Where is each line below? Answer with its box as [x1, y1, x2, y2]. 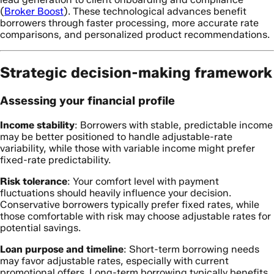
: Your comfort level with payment [67, 175, 219, 187]
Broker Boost [4, 6, 64, 18]
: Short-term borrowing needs [124, 243, 259, 255]
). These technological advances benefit [64, 6, 246, 18]
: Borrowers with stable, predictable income [75, 119, 273, 131]
